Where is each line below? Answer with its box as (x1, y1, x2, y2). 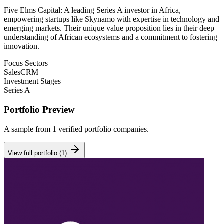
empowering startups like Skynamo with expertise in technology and (4, 15, 219, 24)
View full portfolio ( (8, 149, 61, 157)
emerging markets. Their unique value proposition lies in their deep (4, 24, 214, 33)
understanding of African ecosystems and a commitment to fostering (4, 33, 217, 42)
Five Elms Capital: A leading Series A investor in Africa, (4, 6, 181, 15)
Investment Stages (4, 77, 61, 86)
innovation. (4, 42, 39, 51)
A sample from (4, 124, 52, 133)
